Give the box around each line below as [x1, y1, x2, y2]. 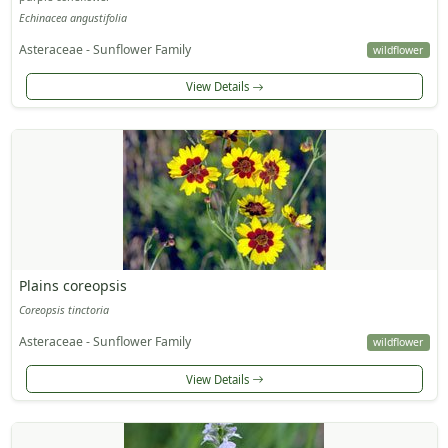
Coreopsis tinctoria [18, 303, 109, 318]
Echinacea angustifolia [18, 11, 127, 26]
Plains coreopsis [18, 276, 127, 296]
